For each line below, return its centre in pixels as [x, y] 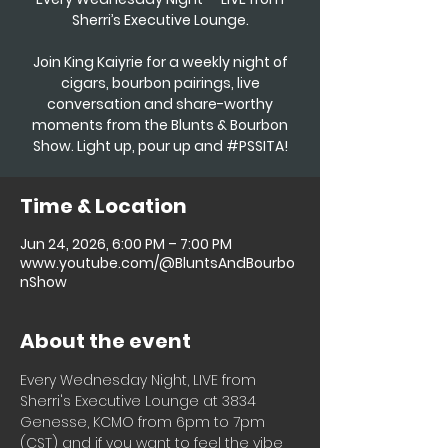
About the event [105, 340]
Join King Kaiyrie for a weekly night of [160, 61]
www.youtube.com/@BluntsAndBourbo [157, 262]
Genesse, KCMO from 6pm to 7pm [144, 421]
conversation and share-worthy [160, 103]
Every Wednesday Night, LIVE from [140, 379]
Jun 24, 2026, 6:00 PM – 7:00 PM [126, 243]
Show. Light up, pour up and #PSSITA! [160, 145]
